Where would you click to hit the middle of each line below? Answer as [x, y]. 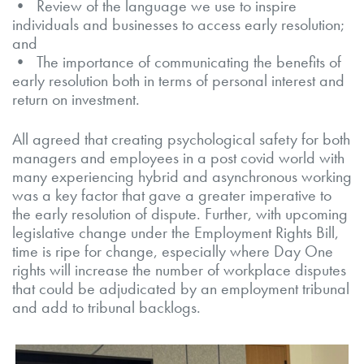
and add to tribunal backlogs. [106, 307]
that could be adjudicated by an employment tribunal [181, 288]
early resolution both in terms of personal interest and [178, 80]
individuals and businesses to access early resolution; [178, 24]
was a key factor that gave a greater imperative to [172, 195]
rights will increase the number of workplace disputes [179, 269]
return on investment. [76, 99]
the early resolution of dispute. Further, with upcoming [180, 213]
